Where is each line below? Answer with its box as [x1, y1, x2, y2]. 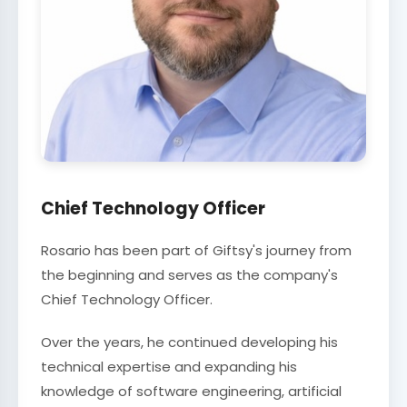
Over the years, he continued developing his [41, 333, 338, 352]
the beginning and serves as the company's [41, 265, 338, 284]
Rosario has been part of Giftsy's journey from [41, 241, 352, 260]
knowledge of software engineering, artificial [41, 382, 342, 401]
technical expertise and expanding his [41, 357, 297, 376]
